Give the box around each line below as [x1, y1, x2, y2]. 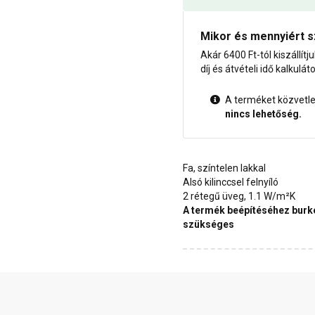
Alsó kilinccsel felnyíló [183, 176, 278, 188]
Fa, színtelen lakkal [183, 162, 266, 174]
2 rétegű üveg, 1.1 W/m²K [183, 191, 295, 202]
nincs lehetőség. [225, 108, 302, 120]
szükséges [183, 219, 234, 231]
